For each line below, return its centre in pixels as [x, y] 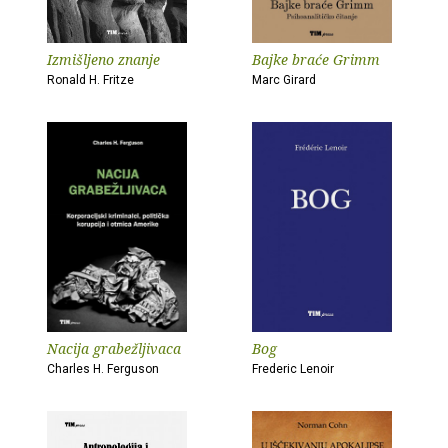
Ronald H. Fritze [90, 80]
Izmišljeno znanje [103, 59]
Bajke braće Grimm [316, 59]
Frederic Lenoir [293, 369]
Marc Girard [284, 80]
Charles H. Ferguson [103, 369]
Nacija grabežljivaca [114, 348]
